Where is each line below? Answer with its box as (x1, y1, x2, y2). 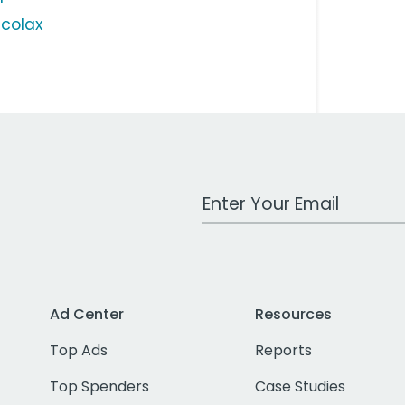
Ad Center (50, 304, 125, 325)
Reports (255, 340, 313, 362)
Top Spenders (50, 376, 150, 398)
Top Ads (50, 340, 108, 362)
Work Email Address (202, 184, 343, 206)
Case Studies (255, 376, 346, 398)
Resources (255, 304, 333, 325)
